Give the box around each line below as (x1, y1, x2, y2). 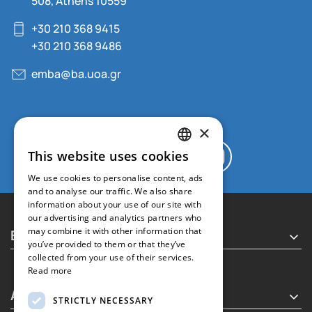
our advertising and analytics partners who (28, 212, 202, 224)
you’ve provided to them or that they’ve (28, 238, 186, 250)
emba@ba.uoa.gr (31, 65, 121, 81)
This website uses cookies (28, 148, 189, 164)
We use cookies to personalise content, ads (28, 172, 203, 184)
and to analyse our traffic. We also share (28, 185, 193, 197)
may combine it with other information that (28, 225, 202, 237)
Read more (28, 265, 72, 276)
